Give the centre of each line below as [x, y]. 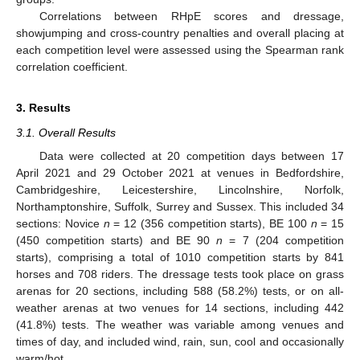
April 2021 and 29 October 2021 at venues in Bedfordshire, [180, 172]
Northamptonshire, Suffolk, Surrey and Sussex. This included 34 [180, 206]
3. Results [43, 108]
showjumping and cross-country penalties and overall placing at [180, 33]
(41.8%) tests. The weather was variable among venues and [180, 324]
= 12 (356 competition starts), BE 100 [210, 223]
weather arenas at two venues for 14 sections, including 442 [180, 307]
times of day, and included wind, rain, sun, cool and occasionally [180, 341]
